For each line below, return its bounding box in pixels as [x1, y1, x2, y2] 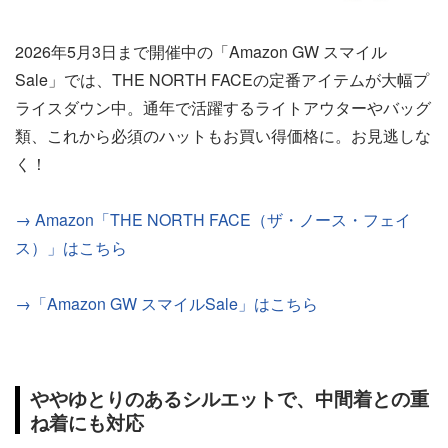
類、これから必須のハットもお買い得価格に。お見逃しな [15, 124, 431, 147]
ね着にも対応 [30, 408, 144, 436]
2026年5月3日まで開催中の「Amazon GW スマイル [15, 40, 387, 63]
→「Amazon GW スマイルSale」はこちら [15, 292, 318, 315]
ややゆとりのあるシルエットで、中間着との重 [30, 384, 429, 412]
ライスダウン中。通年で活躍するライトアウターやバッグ [15, 96, 431, 119]
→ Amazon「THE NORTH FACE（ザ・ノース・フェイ [15, 208, 411, 231]
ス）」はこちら [15, 236, 127, 259]
